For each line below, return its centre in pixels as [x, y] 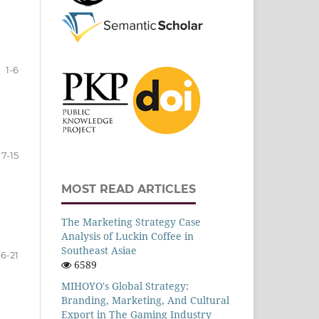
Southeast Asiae [99, 250]
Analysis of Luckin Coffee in [127, 236]
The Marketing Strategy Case [131, 221]
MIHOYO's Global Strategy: [125, 286]
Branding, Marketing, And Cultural [145, 300]
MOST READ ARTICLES [129, 189]
